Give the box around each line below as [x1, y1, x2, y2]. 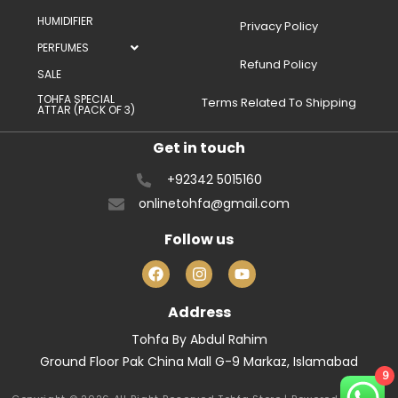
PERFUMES [37, 40, 89, 56]
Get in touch [153, 138, 245, 159]
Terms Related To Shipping [201, 94, 356, 112]
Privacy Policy [239, 18, 318, 36]
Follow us [164, 229, 234, 251]
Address [167, 301, 231, 322]
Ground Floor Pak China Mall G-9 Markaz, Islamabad [40, 352, 358, 370]
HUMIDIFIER [37, 13, 93, 29]
